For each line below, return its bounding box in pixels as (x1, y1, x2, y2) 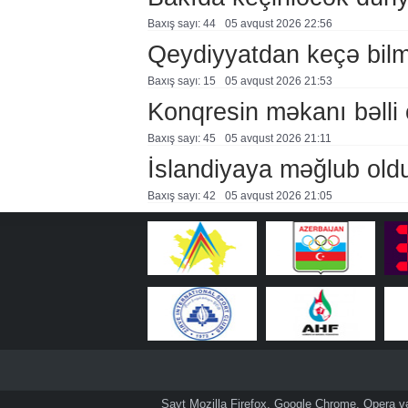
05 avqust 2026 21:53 (224, 75, 332, 87)
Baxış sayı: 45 (147, 132, 216, 145)
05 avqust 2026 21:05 (224, 189, 332, 202)
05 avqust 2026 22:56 (224, 17, 332, 30)
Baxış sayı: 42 (147, 189, 216, 202)
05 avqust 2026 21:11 (224, 132, 331, 145)
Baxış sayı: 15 (147, 75, 216, 87)
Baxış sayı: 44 (147, 17, 216, 30)
